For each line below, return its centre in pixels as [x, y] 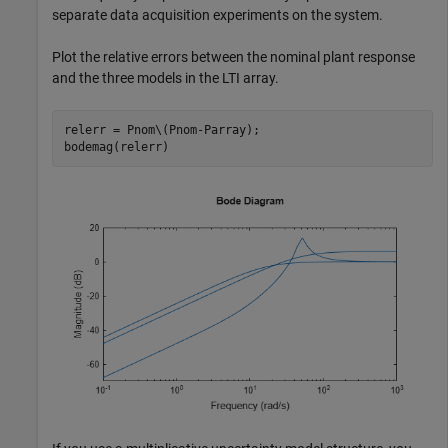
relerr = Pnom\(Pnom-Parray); [161, 129]
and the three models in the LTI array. [165, 78]
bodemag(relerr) [116, 146]
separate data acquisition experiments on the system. [217, 15]
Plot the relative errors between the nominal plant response [233, 57]
